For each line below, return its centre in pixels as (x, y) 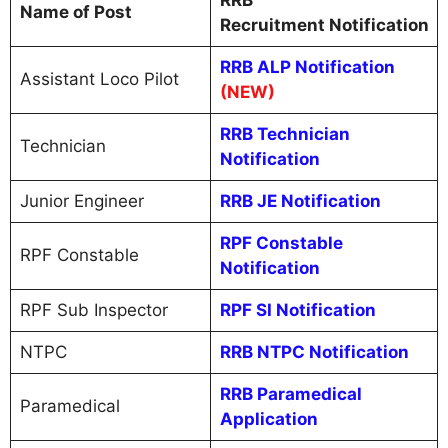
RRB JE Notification (300, 201)
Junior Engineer (81, 201)
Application (268, 419)
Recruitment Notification (324, 25)
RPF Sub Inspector (93, 310)
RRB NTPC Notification (314, 352)
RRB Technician (284, 134)
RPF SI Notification (297, 310)
